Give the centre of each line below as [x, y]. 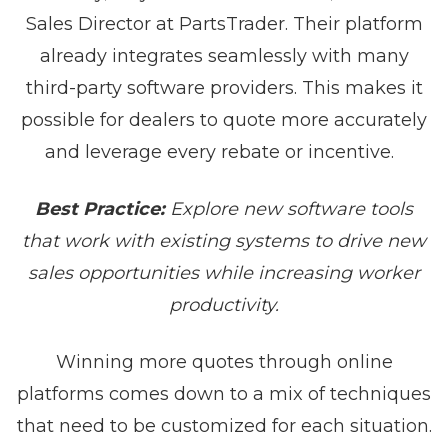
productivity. [224, 305]
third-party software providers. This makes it [224, 88]
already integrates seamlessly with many [224, 56]
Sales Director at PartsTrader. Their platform [224, 24]
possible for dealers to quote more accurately [224, 120]
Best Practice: [102, 209]
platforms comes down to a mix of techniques [224, 394]
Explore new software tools [291, 209]
